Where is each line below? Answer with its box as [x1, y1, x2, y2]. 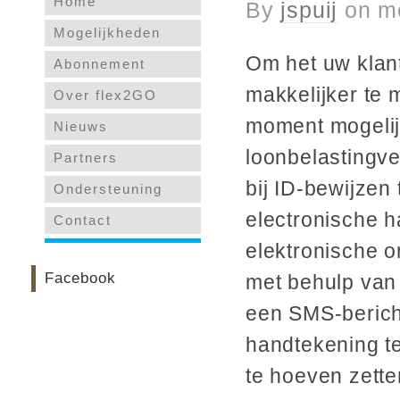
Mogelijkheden [54, 25, 161, 40]
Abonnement [54, 56, 146, 71]
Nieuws [54, 119, 108, 134]
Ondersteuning [54, 181, 162, 196]
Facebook [45, 270, 116, 287]
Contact [54, 212, 112, 228]
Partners [54, 150, 118, 165]
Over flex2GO [54, 87, 157, 103]
